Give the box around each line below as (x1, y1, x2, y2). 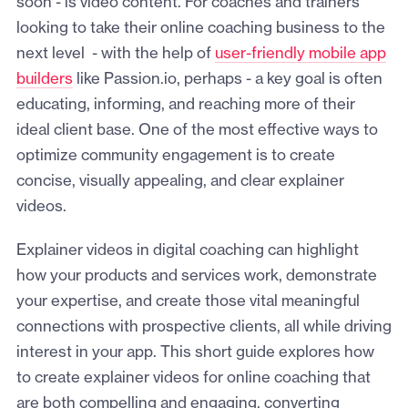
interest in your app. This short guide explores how (15, 345, 374, 361)
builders (15, 72, 73, 87)
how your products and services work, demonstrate (15, 269, 377, 284)
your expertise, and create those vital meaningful (15, 294, 360, 310)
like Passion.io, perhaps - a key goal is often (72, 72, 382, 87)
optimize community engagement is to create (15, 148, 335, 164)
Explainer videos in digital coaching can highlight (15, 243, 359, 259)
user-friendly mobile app (214, 46, 386, 62)
